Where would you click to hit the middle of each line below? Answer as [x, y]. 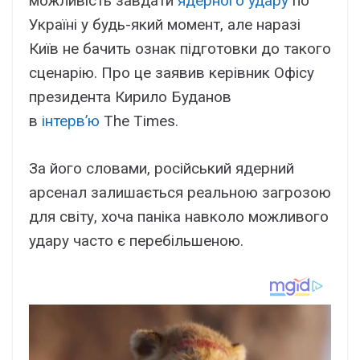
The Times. [139, 121]
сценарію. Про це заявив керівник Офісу [172, 73]
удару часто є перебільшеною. [136, 240]
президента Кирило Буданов [130, 97]
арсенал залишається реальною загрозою [180, 192]
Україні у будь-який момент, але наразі [165, 25]
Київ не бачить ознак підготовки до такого [180, 49]
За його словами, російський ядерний [162, 168]
